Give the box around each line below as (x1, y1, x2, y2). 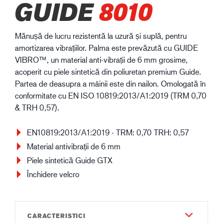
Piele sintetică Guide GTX (27, 155, 112, 165)
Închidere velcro (27, 169, 79, 179)
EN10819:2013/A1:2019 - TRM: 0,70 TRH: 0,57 (27, 127, 189, 137)
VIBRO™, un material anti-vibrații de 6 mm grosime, (15, 55, 188, 65)
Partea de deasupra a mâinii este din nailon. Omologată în (15, 79, 206, 89)
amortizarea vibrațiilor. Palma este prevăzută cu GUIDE (15, 43, 198, 53)
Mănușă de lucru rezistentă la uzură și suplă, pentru (15, 31, 187, 41)
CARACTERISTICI (27, 212, 86, 220)
